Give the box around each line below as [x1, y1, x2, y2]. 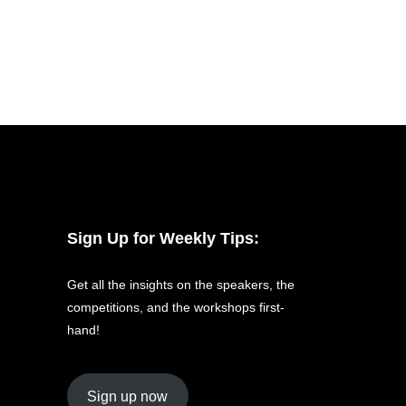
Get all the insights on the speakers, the [66, 277, 295, 293]
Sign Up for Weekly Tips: [66, 229, 259, 248]
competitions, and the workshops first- [66, 300, 285, 315]
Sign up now [87, 388, 169, 404]
